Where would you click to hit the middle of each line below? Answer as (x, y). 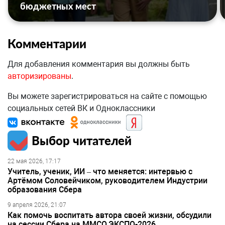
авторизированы (39, 76)
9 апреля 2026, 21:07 (37, 205)
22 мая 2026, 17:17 (34, 161)
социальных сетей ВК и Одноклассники (81, 108)
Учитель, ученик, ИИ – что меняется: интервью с (100, 172)
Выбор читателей (82, 141)
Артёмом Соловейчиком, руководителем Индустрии (107, 181)
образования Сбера (45, 190)
